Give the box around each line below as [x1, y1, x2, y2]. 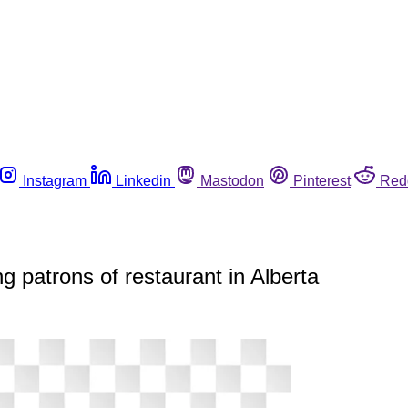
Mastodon [200, 172, 264, 189]
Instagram [23, 172, 87, 189]
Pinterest [293, 172, 351, 189]
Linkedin [116, 172, 171, 189]
